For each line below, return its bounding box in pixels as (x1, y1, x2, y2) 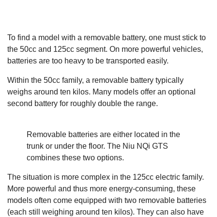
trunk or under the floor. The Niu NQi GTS (27, 141, 168, 150)
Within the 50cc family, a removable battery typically (7, 76, 184, 84)
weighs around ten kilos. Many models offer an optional (7, 87, 196, 96)
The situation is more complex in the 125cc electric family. (7, 172, 204, 181)
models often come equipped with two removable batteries (7, 196, 206, 204)
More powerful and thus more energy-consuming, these (7, 184, 196, 193)
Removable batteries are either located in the (27, 130, 180, 139)
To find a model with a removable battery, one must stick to (7, 33, 206, 42)
